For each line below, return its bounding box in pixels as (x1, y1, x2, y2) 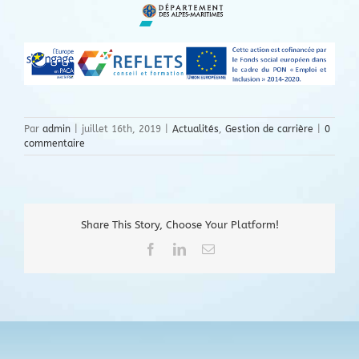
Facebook (156, 241, 206, 255)
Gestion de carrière (225, 123, 313, 135)
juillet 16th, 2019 (82, 123, 161, 135)
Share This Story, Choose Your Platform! (80, 219, 279, 231)
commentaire (24, 137, 85, 149)
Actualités (172, 123, 219, 135)
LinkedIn (185, 241, 232, 255)
